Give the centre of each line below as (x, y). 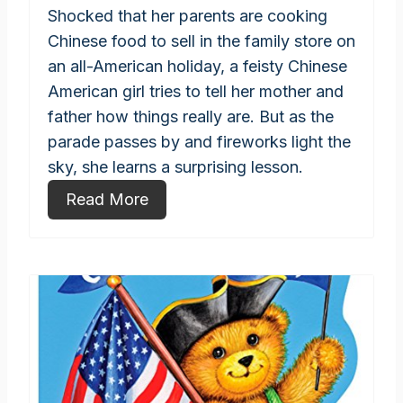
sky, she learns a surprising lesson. (175, 167)
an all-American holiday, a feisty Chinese (197, 67)
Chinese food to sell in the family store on (201, 41)
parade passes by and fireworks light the (199, 142)
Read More (107, 200)
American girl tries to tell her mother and (196, 92)
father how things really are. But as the (191, 117)
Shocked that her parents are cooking (188, 16)
